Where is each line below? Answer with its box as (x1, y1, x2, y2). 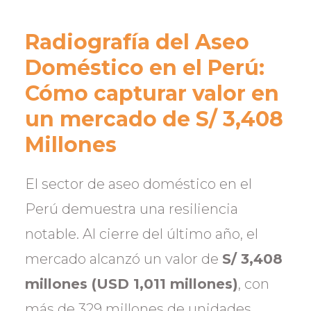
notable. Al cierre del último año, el (25, 226, 258, 242)
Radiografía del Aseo (25, 29, 249, 55)
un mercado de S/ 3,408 (25, 106, 283, 132)
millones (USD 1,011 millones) (25, 276, 238, 292)
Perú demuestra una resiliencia (25, 201, 238, 217)
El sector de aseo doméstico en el (25, 176, 252, 192)
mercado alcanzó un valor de (25, 251, 222, 267)
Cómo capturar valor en (25, 81, 279, 106)
